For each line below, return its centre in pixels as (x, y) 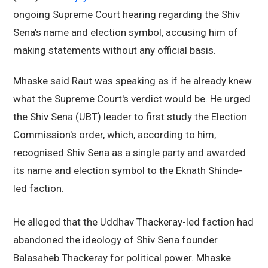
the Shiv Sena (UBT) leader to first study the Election (130, 117)
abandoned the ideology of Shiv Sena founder (115, 240)
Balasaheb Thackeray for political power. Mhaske (122, 258)
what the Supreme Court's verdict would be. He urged (132, 99)
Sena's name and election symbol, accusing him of (126, 33)
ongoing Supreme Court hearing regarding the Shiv (127, 15)
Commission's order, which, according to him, (115, 135)
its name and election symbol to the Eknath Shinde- (128, 171)
